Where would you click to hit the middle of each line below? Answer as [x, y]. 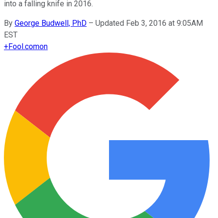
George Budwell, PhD [51, 23]
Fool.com [24, 46]
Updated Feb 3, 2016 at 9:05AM [149, 23]
